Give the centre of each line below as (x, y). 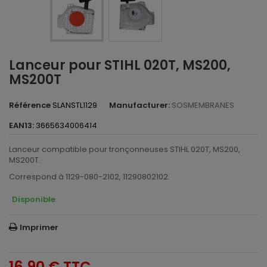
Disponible (34, 199)
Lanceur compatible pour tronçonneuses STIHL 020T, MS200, (125, 149)
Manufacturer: (139, 105)
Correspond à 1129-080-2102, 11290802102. (89, 177)
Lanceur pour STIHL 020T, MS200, (120, 65)
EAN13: (21, 125)
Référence (30, 105)
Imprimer (39, 227)
